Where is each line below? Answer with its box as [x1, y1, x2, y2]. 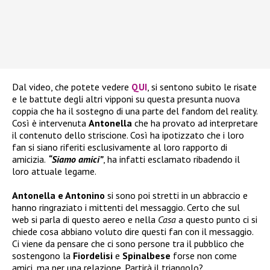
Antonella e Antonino [12, 189, 105, 202]
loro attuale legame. [12, 165, 96, 178]
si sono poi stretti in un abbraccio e [105, 189, 248, 202]
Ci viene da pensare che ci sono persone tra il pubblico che [12, 237, 244, 250]
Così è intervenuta [12, 117, 89, 130]
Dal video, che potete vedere [12, 81, 131, 93]
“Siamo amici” [48, 153, 103, 166]
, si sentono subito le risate [147, 81, 257, 93]
